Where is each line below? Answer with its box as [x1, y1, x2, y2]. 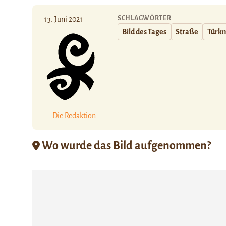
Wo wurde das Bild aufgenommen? [40, 139, 211, 152]
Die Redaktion [52, 111, 96, 120]
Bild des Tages [122, 28, 166, 36]
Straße [176, 28, 198, 36]
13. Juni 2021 [44, 15, 83, 23]
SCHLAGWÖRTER [118, 15, 172, 22]
